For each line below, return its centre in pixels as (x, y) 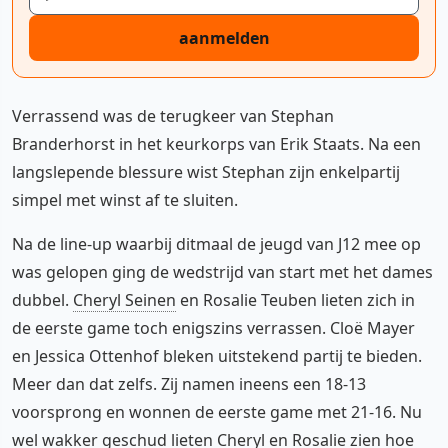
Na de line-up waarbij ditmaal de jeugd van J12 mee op (216, 243)
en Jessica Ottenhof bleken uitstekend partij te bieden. (217, 355)
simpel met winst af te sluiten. (125, 199)
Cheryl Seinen (124, 299)
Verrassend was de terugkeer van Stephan (173, 115)
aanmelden (224, 37)
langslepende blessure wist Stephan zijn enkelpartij (206, 171)
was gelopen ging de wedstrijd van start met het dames (222, 271)
